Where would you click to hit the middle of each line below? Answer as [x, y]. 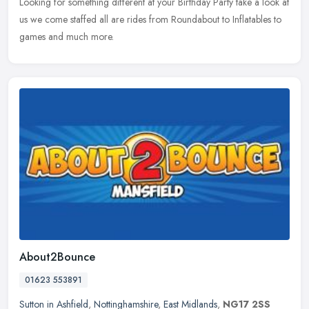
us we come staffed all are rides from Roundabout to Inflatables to [150, 19]
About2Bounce [57, 257]
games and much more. [67, 36]
